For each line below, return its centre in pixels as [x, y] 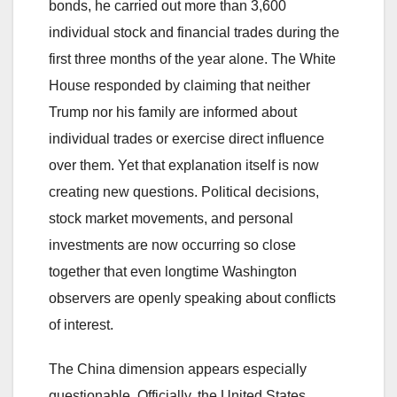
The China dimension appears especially [178, 369]
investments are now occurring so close [172, 245]
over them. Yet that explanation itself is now [184, 165]
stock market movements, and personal [171, 218]
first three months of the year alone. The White [192, 58]
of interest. [81, 324]
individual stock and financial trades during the [194, 32]
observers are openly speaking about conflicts [192, 298]
